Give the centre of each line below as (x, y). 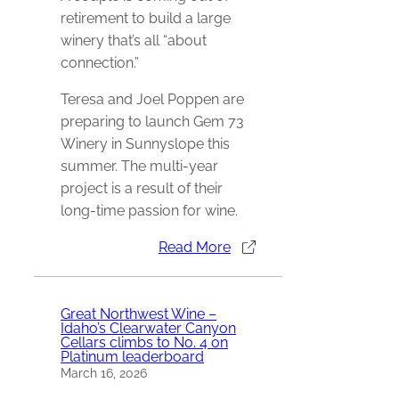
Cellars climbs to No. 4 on (144, 342)
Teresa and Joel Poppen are (152, 100)
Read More (195, 248)
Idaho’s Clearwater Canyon (148, 328)
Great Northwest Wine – (138, 313)
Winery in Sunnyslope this (145, 144)
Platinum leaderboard (132, 356)
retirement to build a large (146, 19)
